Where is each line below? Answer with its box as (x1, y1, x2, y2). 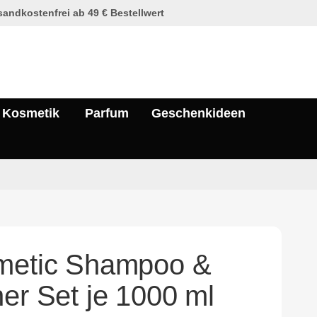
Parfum (85, 106, 129, 121)
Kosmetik (2, 106, 59, 121)
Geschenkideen (151, 106, 246, 121)
